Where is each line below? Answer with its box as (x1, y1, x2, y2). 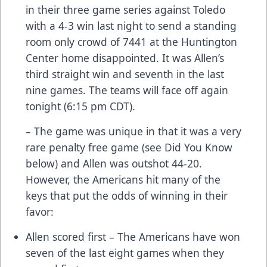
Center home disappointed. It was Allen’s (26, 50, 224, 65)
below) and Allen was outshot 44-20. (26, 156, 202, 170)
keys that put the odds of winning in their (26, 188, 228, 203)
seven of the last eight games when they (26, 245, 224, 260)
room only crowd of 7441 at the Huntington (26, 34, 237, 49)
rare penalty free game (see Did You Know (26, 139, 232, 154)
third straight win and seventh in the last (26, 66, 224, 81)
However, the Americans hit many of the (26, 172, 221, 187)
